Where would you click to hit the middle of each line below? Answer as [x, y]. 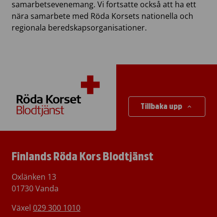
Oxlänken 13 [34, 177]
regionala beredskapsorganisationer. [79, 27]
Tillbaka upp [162, 106]
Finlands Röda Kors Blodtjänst [83, 157]
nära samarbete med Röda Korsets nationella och [102, 16]
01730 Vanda [35, 189]
